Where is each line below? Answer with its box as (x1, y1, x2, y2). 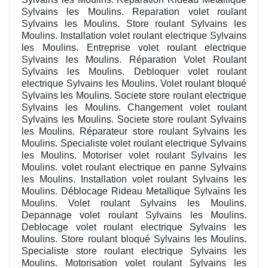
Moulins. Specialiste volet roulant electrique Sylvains (22, 138, 246, 149)
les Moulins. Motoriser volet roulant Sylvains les (22, 150, 246, 161)
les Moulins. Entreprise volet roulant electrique (22, 42, 246, 53)
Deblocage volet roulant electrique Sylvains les (22, 222, 246, 233)
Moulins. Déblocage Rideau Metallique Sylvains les (22, 186, 246, 197)
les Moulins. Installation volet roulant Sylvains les (22, 174, 246, 185)
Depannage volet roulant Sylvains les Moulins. (22, 210, 246, 221)
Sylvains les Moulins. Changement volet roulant (22, 102, 246, 113)
